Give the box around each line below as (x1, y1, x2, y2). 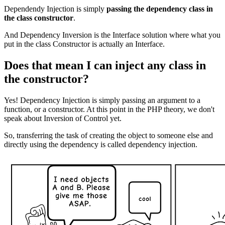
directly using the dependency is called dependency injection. (4, 140, 197, 149)
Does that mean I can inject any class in (4, 58, 206, 72)
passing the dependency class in (106, 4, 213, 13)
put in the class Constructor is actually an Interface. (4, 39, 165, 48)
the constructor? (4, 72, 89, 85)
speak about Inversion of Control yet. (4, 114, 122, 123)
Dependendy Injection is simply (4, 4, 106, 13)
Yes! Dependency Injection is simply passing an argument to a (4, 95, 200, 104)
